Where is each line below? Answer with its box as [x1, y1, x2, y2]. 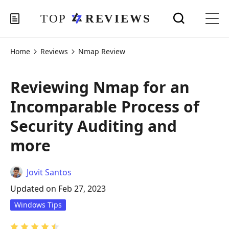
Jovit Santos [27, 167, 72, 178]
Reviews [40, 47, 68, 56]
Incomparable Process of [10, 96, 199, 117]
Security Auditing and [10, 116, 177, 136]
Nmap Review [78, 47, 125, 56]
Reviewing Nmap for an [10, 77, 190, 98]
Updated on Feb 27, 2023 [10, 183, 106, 194]
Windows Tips [14, 200, 62, 210]
